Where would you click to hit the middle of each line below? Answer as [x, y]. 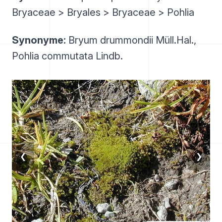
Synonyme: [39, 40]
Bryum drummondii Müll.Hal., [131, 40]
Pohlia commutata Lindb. [67, 56]
